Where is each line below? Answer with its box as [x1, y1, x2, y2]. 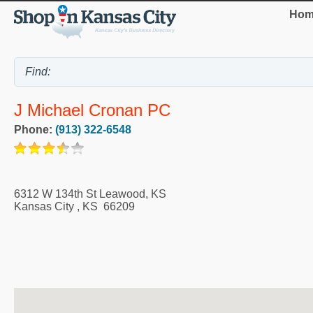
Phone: [14, 123, 55, 136]
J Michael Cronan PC [14, 100, 170, 119]
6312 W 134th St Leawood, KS [14, 187, 166, 200]
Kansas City [14, 200, 74, 212]
